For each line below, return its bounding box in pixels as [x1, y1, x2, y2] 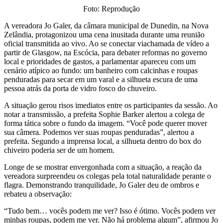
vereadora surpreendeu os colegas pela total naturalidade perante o [4, 171, 211, 180]
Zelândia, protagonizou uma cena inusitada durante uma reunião [4, 30, 205, 39]
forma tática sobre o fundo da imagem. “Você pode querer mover [4, 118, 207, 127]
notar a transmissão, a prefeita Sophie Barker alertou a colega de [4, 110, 205, 118]
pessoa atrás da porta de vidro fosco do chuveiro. [4, 84, 157, 93]
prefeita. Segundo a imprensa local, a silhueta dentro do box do [4, 136, 201, 145]
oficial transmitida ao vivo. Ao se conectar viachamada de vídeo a [4, 39, 209, 48]
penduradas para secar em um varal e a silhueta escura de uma [4, 75, 198, 84]
